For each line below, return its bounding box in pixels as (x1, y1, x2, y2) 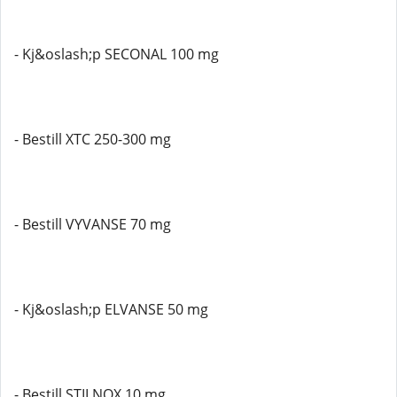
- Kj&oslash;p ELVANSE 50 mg (14, 300, 208, 319)
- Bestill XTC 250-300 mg (14, 129, 171, 149)
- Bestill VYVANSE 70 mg (14, 214, 171, 234)
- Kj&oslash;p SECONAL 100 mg (14, 44, 219, 64)
